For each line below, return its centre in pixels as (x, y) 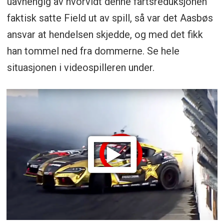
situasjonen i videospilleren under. (80, 68)
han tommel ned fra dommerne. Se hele (93, 51)
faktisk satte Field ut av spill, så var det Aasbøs (110, 18)
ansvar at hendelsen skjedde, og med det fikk (105, 35)
